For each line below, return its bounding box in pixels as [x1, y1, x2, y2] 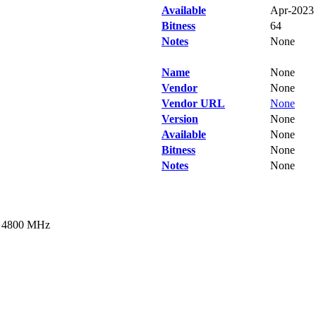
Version [162, 113, 198, 125]
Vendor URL [162, 97, 225, 109]
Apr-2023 [270, 4, 314, 16]
